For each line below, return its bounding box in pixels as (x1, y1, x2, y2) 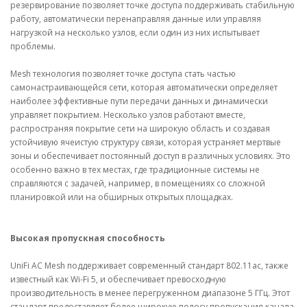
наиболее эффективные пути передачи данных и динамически (10, 95, 268, 107)
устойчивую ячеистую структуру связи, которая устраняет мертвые (10, 136, 281, 148)
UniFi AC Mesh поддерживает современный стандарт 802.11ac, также (10, 260, 288, 271)
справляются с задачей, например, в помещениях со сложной (10, 177, 265, 189)
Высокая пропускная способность (10, 232, 165, 244)
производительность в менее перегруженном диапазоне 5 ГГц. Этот (10, 287, 290, 299)
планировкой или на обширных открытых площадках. (10, 191, 233, 203)
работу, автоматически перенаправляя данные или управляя (10, 13, 261, 25)
